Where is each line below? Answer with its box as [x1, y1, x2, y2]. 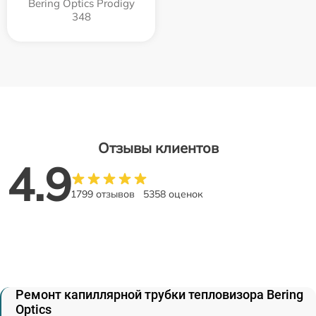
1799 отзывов [71, 188, 135, 200]
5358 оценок [143, 188, 203, 200]
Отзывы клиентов [97, 139, 219, 157]
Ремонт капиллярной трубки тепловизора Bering [16, 287, 303, 302]
